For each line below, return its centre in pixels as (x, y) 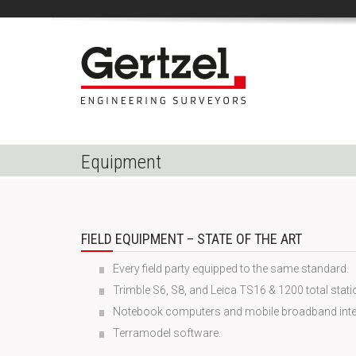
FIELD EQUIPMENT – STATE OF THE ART (192, 239)
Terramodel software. (167, 333)
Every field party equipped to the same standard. (231, 269)
